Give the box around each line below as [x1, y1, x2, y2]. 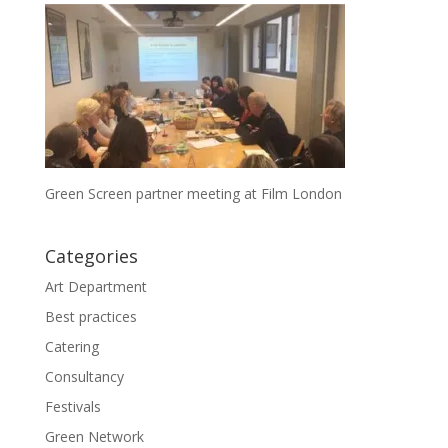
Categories [44, 244, 138, 269]
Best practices [44, 307, 137, 327]
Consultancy [44, 367, 124, 387]
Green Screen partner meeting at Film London [44, 184, 342, 204]
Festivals [44, 397, 101, 417]
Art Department [44, 277, 147, 297]
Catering [44, 337, 99, 357]
